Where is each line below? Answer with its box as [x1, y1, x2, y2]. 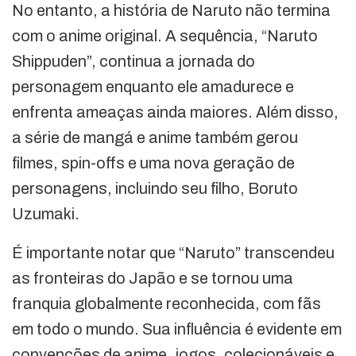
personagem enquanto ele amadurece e [12, 78, 294, 96]
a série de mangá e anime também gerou [12, 129, 298, 147]
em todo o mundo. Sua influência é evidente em [12, 320, 342, 339]
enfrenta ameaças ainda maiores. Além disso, [12, 103, 339, 122]
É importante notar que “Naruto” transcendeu [12, 244, 335, 262]
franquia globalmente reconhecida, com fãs [12, 295, 321, 313]
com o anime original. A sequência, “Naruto [12, 27, 318, 45]
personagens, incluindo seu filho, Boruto [12, 180, 298, 198]
